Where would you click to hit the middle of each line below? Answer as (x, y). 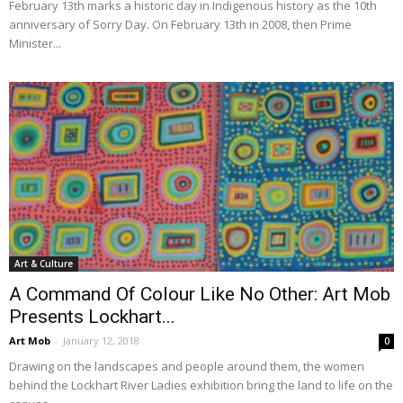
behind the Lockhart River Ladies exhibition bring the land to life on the (201, 385)
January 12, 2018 (101, 341)
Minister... (35, 44)
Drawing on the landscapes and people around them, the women (187, 367)
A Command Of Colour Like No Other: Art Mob (200, 295)
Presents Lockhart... (92, 317)
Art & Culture (44, 264)
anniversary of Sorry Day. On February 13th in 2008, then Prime (180, 25)
